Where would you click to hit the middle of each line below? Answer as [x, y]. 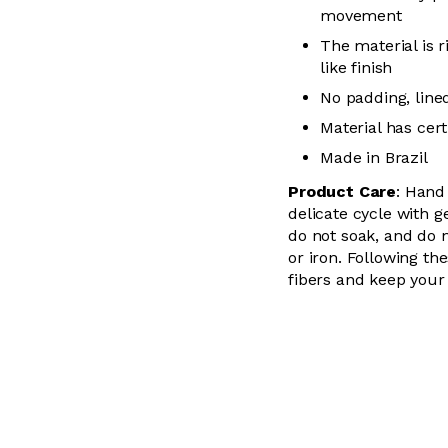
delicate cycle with [361, 213]
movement [361, 15]
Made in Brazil [374, 157]
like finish [356, 67]
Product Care [342, 191]
